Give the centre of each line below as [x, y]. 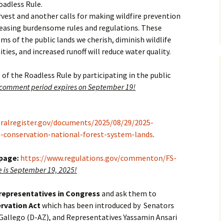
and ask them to [128, 193]
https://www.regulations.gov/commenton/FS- [98, 158]
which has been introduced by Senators [107, 205]
